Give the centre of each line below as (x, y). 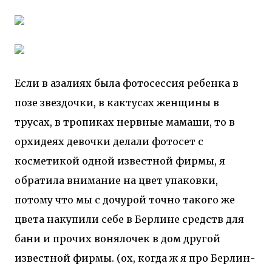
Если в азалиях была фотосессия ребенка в (127, 83)
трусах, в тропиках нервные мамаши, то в (125, 122)
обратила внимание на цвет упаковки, (116, 180)
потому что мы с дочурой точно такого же (125, 200)
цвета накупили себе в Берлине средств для (129, 219)
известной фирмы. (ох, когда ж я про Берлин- (135, 258)
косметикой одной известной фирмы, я (120, 161)
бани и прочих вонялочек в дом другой (117, 239)
